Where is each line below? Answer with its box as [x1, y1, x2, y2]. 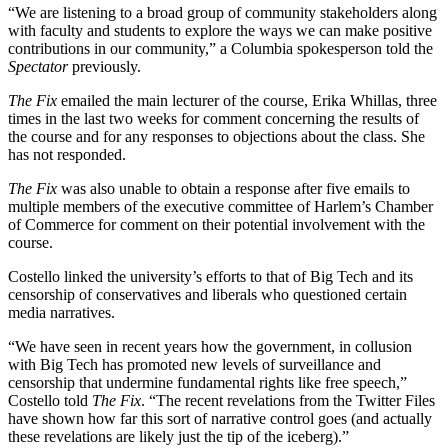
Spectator [8, 57, 68, 75]
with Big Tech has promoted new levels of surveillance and [8, 355, 381, 373]
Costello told [8, 391, 92, 409]
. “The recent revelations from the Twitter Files [141, 391, 435, 409]
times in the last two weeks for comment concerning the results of [8, 109, 419, 127]
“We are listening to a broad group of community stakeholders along [8, 3, 437, 21]
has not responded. [8, 145, 126, 163]
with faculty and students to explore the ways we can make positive [8, 21, 432, 39]
